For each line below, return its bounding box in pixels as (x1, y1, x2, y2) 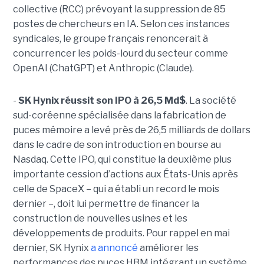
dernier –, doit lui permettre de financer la (12, 197, 199, 209)
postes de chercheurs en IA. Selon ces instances (12, 18, 230, 29)
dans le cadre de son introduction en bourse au (12, 138, 221, 150)
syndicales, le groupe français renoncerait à (12, 32, 208, 44)
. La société (185, 94, 236, 106)
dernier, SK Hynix (12, 242, 91, 253)
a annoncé (90, 242, 138, 253)
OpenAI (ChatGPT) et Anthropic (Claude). (12, 62, 194, 74)
